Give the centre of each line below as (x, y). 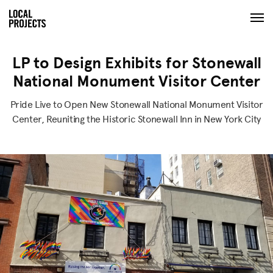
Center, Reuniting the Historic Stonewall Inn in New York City (136, 119)
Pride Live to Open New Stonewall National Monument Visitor (136, 104)
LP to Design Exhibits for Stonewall (136, 63)
